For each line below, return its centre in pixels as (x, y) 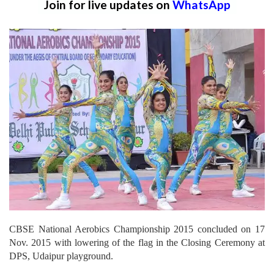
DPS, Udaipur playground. (61, 256)
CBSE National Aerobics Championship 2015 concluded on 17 (137, 229)
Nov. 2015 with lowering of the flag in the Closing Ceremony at (137, 242)
